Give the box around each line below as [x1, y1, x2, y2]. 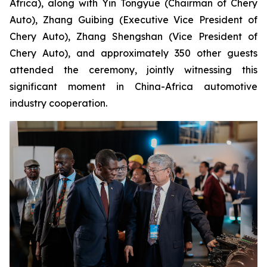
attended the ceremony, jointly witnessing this [10, 64, 257, 76]
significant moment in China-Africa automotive [10, 80, 257, 92]
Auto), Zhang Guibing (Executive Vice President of [10, 14, 257, 26]
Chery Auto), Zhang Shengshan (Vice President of [10, 30, 257, 42]
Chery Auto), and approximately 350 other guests [10, 47, 257, 59]
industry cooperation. [10, 97, 107, 109]
